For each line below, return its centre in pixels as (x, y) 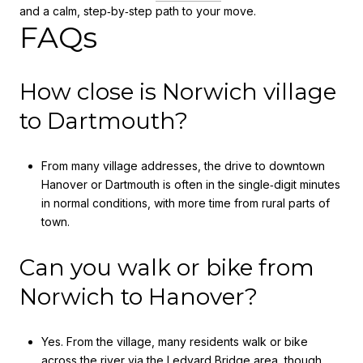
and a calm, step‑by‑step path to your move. (138, 11)
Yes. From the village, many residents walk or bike (174, 342)
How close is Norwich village (178, 91)
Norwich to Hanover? (139, 296)
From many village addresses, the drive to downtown (183, 166)
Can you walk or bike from (167, 267)
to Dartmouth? (104, 120)
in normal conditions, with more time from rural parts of (185, 203)
